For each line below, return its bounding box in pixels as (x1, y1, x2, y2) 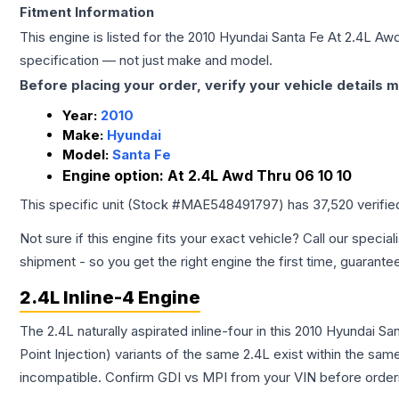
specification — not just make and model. (20, 52, 273, 69)
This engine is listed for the (20, 28, 188, 45)
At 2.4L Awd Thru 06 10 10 (167, 167, 352, 184)
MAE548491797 (181, 196, 279, 213)
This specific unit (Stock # (20, 196, 181, 213)
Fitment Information (20, 4, 154, 20)
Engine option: (62, 167, 167, 184)
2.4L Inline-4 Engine (20, 287, 200, 308)
